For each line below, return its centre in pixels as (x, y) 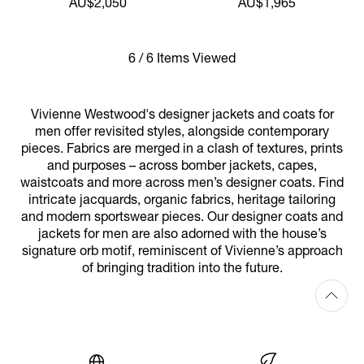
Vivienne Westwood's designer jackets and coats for (182, 116)
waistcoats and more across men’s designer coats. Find (182, 184)
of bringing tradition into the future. (182, 269)
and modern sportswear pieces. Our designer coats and (182, 218)
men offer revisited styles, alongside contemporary (182, 133)
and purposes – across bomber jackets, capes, (182, 167)
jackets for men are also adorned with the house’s (182, 235)
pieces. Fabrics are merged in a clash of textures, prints (182, 150)
